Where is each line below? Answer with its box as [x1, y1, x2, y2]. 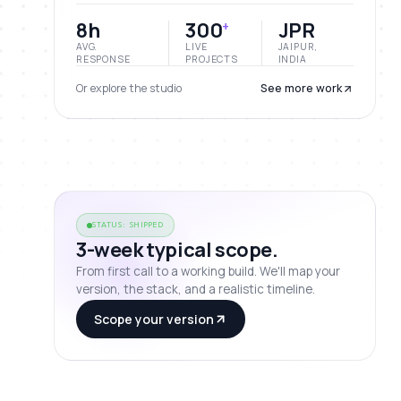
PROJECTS [185, 53, 238, 65]
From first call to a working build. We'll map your [76, 263, 340, 279]
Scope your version [94, 311, 214, 328]
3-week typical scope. [76, 236, 278, 263]
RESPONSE [76, 53, 131, 65]
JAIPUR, [277, 40, 319, 53]
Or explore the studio [76, 81, 182, 96]
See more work [260, 81, 342, 96]
